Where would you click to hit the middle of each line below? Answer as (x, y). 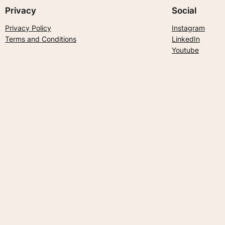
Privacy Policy (28, 28)
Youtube (185, 50)
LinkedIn (186, 39)
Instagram (188, 28)
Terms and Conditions (41, 39)
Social (184, 11)
